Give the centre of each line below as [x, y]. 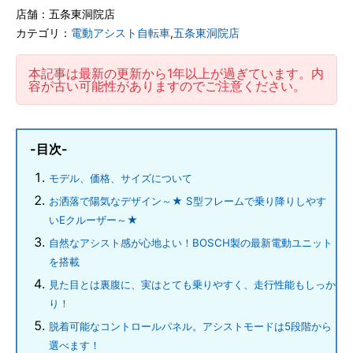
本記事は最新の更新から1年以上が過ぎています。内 [176, 73]
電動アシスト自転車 [121, 33]
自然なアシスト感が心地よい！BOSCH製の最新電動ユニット [191, 243]
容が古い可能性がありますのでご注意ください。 [167, 86]
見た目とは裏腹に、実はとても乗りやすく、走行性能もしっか [192, 284]
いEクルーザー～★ [93, 220]
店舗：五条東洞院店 [65, 14]
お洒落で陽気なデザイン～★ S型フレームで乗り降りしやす [188, 201]
